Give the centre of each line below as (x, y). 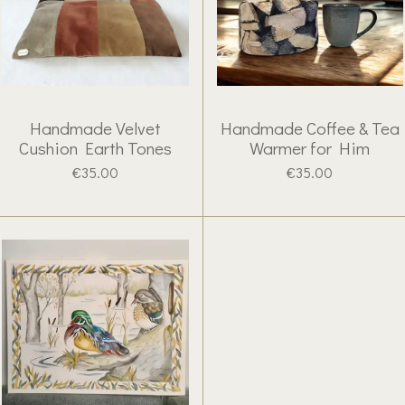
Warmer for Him (310, 147)
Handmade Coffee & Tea (310, 127)
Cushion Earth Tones (95, 147)
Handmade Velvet (95, 127)
